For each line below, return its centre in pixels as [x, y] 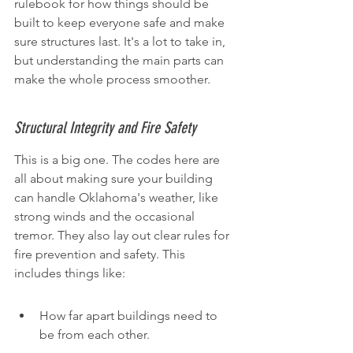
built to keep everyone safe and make [121, 22]
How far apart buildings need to [130, 316]
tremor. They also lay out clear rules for [123, 235]
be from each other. [95, 334]
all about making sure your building [115, 178]
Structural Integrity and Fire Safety [105, 128]
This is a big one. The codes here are [119, 160]
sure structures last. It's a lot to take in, [121, 41]
